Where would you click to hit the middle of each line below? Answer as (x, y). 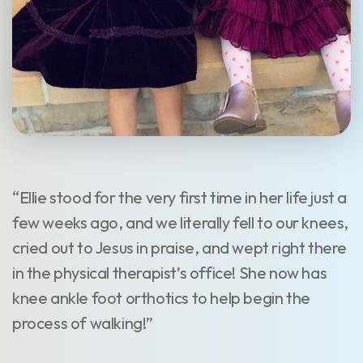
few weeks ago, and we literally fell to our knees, (181, 223)
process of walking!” (83, 323)
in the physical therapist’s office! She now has (170, 273)
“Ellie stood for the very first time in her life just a (180, 198)
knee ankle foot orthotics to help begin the (161, 298)
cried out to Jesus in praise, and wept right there (180, 248)
